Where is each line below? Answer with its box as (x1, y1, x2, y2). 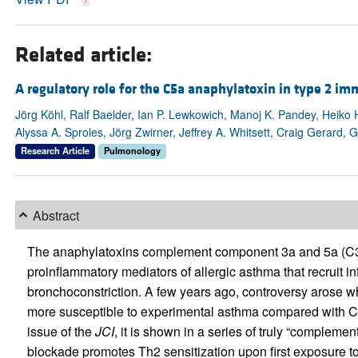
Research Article (20, 144, 89, 157)
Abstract (32, 205, 79, 225)
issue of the (26, 322, 95, 341)
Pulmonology (103, 144, 161, 157)
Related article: (14, 42, 152, 70)
